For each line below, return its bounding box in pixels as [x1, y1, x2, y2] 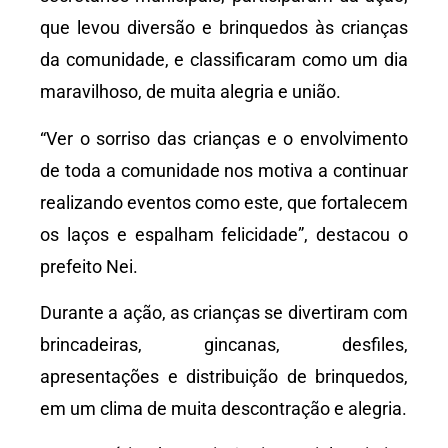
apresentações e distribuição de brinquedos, [40, 365, 408, 387]
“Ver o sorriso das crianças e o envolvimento [40, 127, 408, 149]
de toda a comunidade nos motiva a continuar [40, 159, 408, 181]
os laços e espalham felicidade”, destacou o [40, 223, 408, 245]
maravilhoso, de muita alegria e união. [40, 81, 341, 103]
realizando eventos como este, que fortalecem [40, 191, 408, 213]
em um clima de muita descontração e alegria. [40, 397, 407, 419]
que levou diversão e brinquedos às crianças [40, 17, 408, 39]
